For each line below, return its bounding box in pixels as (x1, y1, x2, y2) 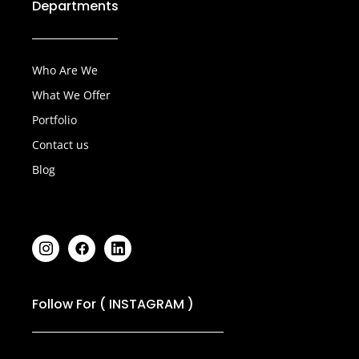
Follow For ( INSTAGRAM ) (32, 295, 194, 314)
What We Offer (32, 87, 111, 103)
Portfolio (32, 112, 77, 128)
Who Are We (32, 63, 98, 79)
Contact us (32, 137, 89, 153)
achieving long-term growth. (42, 6, 243, 26)
